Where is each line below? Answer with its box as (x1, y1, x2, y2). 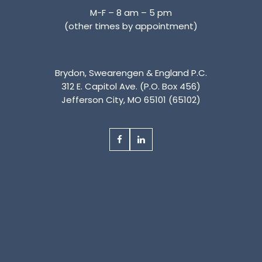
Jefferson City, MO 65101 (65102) (61, 93, 201, 106)
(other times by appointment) (64, 19, 198, 32)
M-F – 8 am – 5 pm (90, 6, 172, 19)
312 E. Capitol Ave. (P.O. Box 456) (61, 80, 201, 92)
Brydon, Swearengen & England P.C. (55, 66, 207, 79)
